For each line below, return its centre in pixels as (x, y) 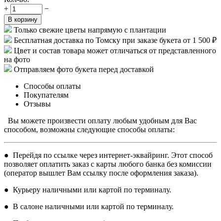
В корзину (23, 19)
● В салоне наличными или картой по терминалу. (89, 206)
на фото (17, 59)
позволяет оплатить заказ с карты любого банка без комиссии (108, 164)
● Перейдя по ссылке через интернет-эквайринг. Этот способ (108, 155)
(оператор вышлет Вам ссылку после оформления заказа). (101, 173)
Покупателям (46, 95)
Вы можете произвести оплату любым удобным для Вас (100, 120)
